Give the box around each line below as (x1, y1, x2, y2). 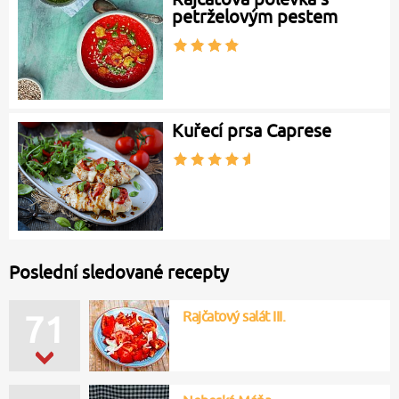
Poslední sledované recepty (9, 261, 229, 282)
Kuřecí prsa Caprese (172, 119, 332, 141)
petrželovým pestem (172, 6, 338, 28)
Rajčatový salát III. (183, 307, 285, 324)
